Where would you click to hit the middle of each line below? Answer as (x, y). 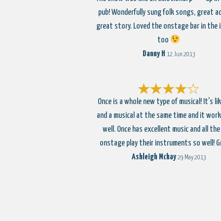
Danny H (154, 54)
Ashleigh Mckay (154, 157)
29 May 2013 (192, 158)
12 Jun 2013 (181, 55)
